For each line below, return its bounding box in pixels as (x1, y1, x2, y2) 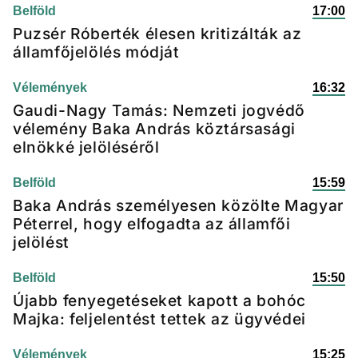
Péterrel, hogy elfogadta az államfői (13, 214, 291, 233)
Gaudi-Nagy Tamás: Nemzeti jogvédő (13, 101, 305, 120)
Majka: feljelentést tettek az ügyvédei (13, 309, 306, 328)
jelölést (13, 233, 70, 252)
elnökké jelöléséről (13, 137, 160, 157)
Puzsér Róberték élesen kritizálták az (13, 24, 302, 43)
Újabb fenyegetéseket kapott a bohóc (13, 291, 307, 310)
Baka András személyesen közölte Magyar (13, 196, 344, 215)
